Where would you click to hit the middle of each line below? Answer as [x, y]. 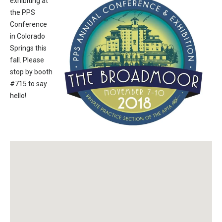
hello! [18, 96]
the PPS [23, 12]
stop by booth [31, 72]
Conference [28, 24]
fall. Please [27, 60]
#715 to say [28, 84]
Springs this [28, 48]
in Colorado [28, 36]
